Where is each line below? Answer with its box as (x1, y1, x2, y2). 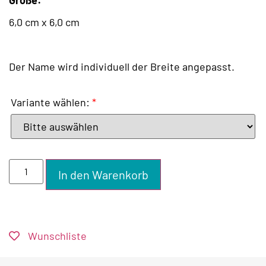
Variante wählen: (11, 96, 90, 109)
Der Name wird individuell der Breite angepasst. (9, 59, 235, 73)
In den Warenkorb (58, 167, 149, 182)
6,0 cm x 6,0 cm (9, 15, 80, 29)
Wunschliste (28, 229, 87, 243)
